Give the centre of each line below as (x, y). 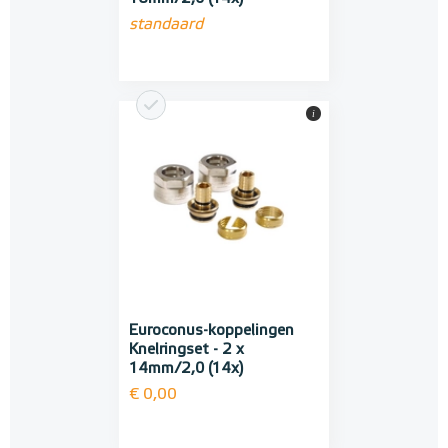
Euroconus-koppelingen (211, 331)
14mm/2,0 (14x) (186, 369)
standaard (166, 25)
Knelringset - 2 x (186, 350)
